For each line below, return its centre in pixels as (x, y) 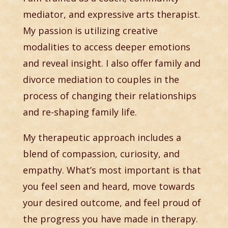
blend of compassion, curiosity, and (101, 154)
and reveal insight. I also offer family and (111, 63)
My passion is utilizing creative (90, 31)
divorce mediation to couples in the (101, 80)
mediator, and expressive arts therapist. (111, 15)
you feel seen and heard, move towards (109, 187)
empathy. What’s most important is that (112, 170)
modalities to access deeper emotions (106, 47)
